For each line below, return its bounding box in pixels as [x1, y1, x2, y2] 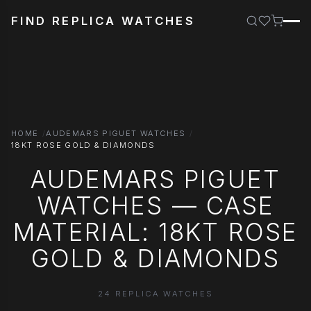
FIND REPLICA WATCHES [11, 14, 196, 28]
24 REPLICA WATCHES [97, 288, 214, 299]
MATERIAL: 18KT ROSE [12, 217, 299, 246]
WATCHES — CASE [36, 190, 275, 220]
